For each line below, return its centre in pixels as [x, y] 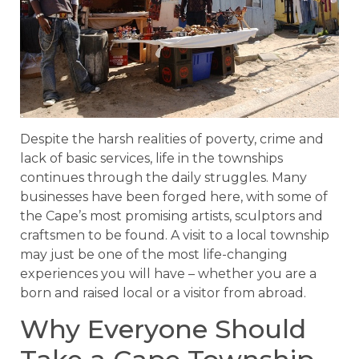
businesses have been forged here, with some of [174, 196]
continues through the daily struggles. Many [163, 177]
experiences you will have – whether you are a [168, 273]
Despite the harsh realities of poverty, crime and [172, 139]
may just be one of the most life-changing [154, 254]
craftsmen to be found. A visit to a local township [175, 235]
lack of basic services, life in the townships [151, 158]
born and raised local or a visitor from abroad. [163, 292]
